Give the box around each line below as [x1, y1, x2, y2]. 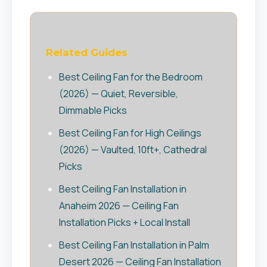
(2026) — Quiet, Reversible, [59, 87, 178, 100]
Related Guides [46, 46, 128, 58]
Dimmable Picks [59, 104, 127, 117]
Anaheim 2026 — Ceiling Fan [59, 199, 179, 212]
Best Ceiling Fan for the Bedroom [59, 70, 203, 83]
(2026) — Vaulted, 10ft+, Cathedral [59, 143, 207, 156]
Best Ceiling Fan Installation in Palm [59, 238, 209, 252]
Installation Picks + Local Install [59, 216, 190, 229]
